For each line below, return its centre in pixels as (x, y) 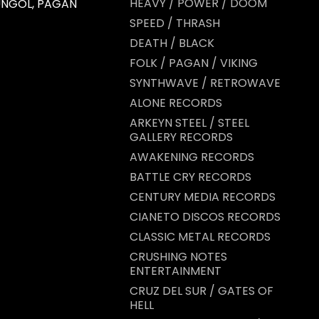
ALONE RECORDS (176, 103)
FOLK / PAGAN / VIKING (194, 63)
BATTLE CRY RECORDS (190, 177)
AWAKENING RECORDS (192, 157)
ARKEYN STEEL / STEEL (189, 123)
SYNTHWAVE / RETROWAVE (205, 83)
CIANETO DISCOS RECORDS (205, 217)
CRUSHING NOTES (178, 257)
